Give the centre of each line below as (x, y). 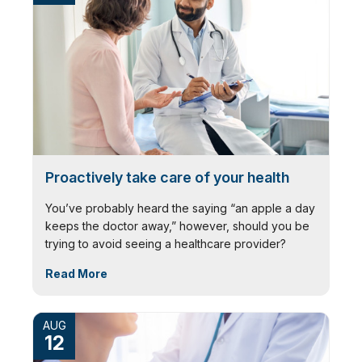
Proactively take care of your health (167, 178)
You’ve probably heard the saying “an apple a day (180, 208)
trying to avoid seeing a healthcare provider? (166, 244)
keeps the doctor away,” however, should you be (177, 226)
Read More (76, 274)
